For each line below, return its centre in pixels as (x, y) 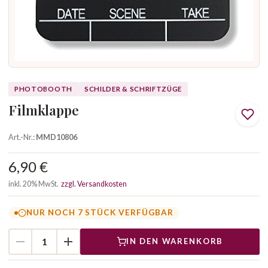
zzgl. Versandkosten (94, 184)
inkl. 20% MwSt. (35, 184)
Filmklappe (44, 110)
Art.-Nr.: (22, 137)
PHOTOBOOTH (43, 89)
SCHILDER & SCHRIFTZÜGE (133, 89)
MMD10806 (57, 137)
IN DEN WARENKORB (175, 241)
